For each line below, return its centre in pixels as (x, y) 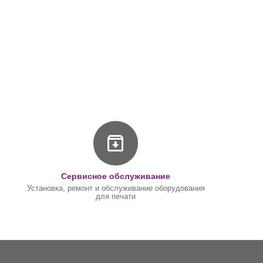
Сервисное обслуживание (116, 176)
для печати (116, 196)
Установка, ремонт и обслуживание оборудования (116, 188)
